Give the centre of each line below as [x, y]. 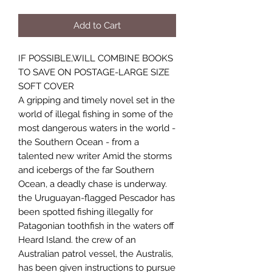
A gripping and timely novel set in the [97, 100]
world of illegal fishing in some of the [96, 114]
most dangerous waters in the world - [97, 128]
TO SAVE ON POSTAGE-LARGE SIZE [94, 72]
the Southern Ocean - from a [79, 142]
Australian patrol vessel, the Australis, [96, 253]
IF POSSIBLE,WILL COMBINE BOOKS [96, 58]
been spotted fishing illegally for [86, 212]
